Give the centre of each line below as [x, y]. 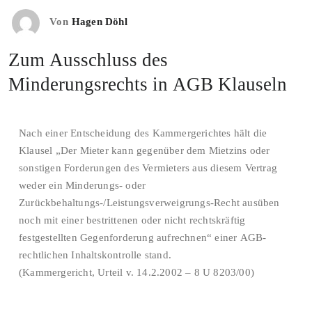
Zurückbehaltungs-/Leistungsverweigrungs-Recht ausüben [149, 203]
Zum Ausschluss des [88, 60]
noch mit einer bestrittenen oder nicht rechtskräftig [132, 220]
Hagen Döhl [99, 22]
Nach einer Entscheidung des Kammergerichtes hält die [143, 133]
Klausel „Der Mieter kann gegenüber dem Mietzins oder [145, 150]
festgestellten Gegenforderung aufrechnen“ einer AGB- [143, 237]
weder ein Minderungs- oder [83, 185]
